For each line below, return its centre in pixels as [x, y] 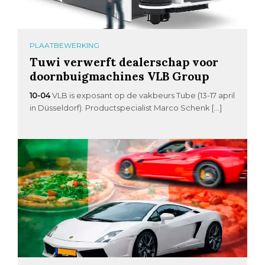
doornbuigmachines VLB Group [119, 76]
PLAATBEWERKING [65, 46]
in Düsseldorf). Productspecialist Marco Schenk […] [126, 108]
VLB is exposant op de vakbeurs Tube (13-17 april [144, 96]
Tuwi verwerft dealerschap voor [124, 62]
